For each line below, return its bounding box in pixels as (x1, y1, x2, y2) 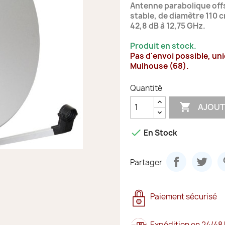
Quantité (130, 82, 162, 93)
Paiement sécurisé (150, 191, 217, 202)
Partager (130, 157, 162, 168)
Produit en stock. (130, 40, 196, 51)
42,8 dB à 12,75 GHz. (130, 20, 205, 31)
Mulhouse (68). (130, 60, 189, 71)
